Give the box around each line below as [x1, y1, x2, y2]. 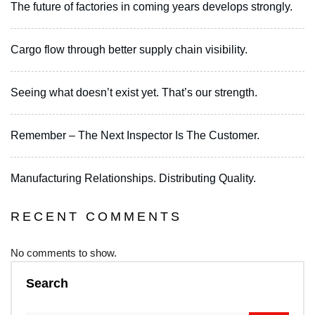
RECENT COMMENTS [11, 209, 182, 224]
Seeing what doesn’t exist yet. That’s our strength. [11, 86, 257, 98]
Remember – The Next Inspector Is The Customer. [11, 129, 259, 141]
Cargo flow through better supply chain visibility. [11, 43, 247, 56]
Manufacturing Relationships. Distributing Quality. [11, 172, 256, 184]
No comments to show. [11, 246, 117, 259]
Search [26, 276, 68, 290]
